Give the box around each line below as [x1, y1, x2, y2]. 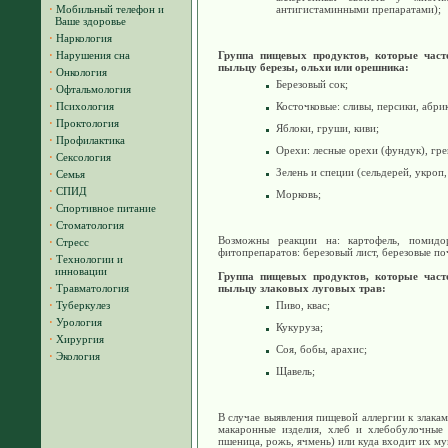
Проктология [56, 117, 119, 129]
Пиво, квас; [276, 299, 330, 311]
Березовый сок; [276, 78, 348, 90]
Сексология [56, 151, 111, 163]
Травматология [56, 282, 129, 294]
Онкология [56, 66, 107, 78]
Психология [56, 100, 114, 112]
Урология [56, 316, 102, 328]
